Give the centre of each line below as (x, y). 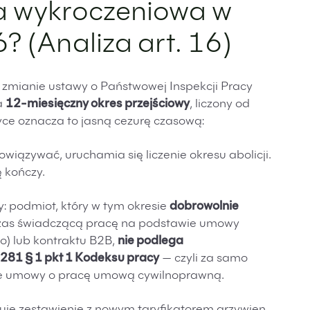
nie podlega (151, 242)
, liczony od (220, 105)
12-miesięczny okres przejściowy (98, 105)
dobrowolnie (204, 207)
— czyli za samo (203, 259)
